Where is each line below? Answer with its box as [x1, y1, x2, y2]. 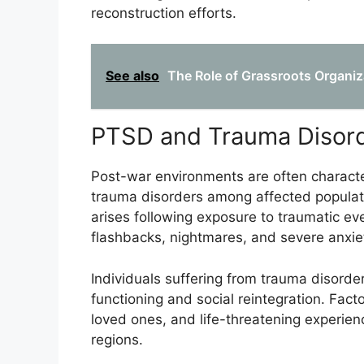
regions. [91, 331, 143, 348]
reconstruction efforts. [91, 4, 236, 21]
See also [106, 67, 159, 84]
